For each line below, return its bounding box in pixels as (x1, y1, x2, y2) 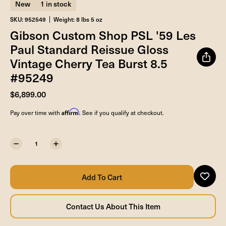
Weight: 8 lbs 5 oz (53, 15, 102, 23)
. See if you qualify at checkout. (79, 108, 164, 117)
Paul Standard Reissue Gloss (10, 40, 168, 58)
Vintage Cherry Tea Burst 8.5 (10, 54, 167, 72)
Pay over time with (10, 108, 62, 117)
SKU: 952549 (10, 15, 46, 23)
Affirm (62, 107, 79, 116)
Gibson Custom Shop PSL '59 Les (10, 26, 196, 43)
